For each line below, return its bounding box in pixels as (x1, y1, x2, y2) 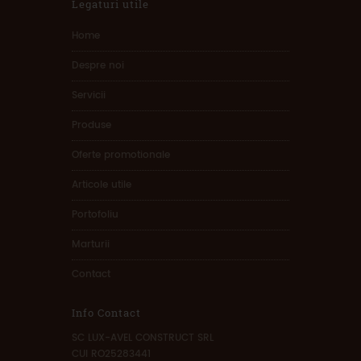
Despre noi (72, 58, 124, 74)
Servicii (72, 88, 106, 104)
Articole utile (72, 177, 131, 193)
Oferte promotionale (72, 147, 170, 164)
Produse (72, 118, 111, 134)
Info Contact (72, 305, 141, 321)
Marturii (72, 237, 110, 253)
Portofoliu (72, 207, 118, 223)
